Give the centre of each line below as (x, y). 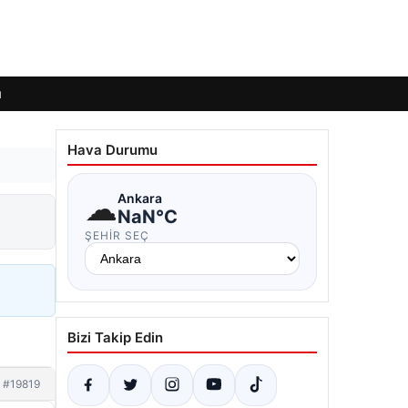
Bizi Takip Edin (115, 337)
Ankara (140, 198)
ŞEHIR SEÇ (117, 235)
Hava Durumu (112, 150)
